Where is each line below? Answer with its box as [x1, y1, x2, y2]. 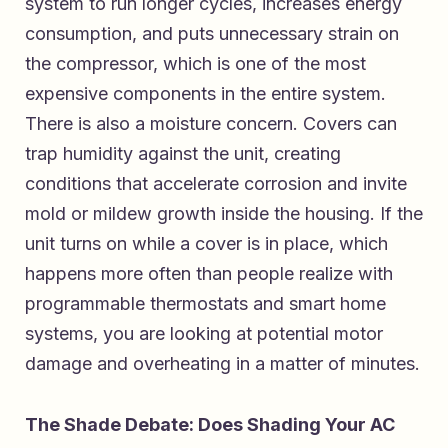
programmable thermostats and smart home [25, 293, 386, 315]
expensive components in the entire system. [25, 83, 386, 105]
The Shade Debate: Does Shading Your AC [25, 414, 395, 436]
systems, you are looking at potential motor [25, 323, 383, 345]
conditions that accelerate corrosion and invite [25, 173, 407, 195]
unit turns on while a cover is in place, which [25, 233, 388, 255]
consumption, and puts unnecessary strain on [25, 23, 399, 45]
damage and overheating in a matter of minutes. [25, 353, 420, 375]
